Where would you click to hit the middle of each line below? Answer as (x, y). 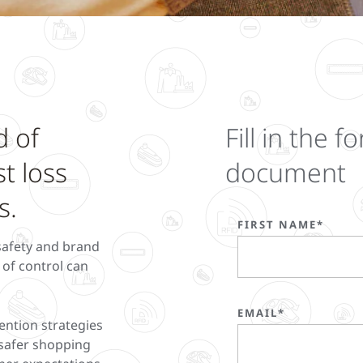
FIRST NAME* (281, 224)
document (286, 172)
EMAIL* (261, 312)
